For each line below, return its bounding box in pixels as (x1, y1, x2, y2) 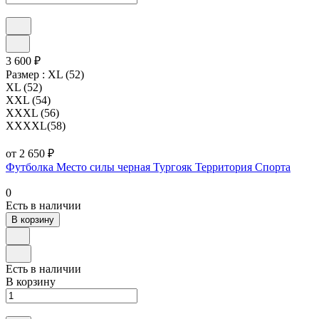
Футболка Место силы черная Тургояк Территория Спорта (6, 160, 291, 173)
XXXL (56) (6, 106, 59, 119)
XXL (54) (6, 93, 51, 106)
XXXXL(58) (6, 119, 66, 132)
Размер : (6, 68, 48, 80)
